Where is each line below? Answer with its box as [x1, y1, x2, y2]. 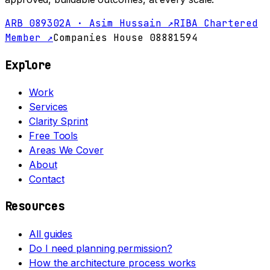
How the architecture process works [29, 256, 196, 269]
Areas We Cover [29, 144, 104, 157]
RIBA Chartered [174, 16, 258, 30]
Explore [5, 57, 51, 73]
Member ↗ [5, 31, 53, 44]
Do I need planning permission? [29, 242, 172, 254]
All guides [29, 227, 73, 240]
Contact [29, 173, 64, 186]
